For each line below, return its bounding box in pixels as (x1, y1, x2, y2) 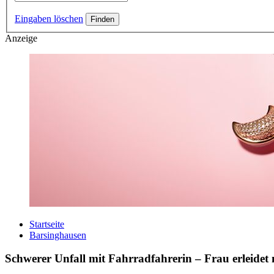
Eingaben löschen (15, 13, 83, 24)
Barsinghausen (29, 229, 86, 240)
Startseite (29, 218, 64, 229)
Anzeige (5, 32, 37, 43)
